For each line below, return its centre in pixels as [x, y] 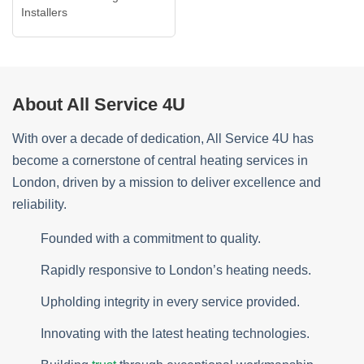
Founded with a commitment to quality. [151, 238]
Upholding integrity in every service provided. [170, 302]
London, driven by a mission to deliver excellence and [167, 182]
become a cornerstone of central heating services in [160, 160]
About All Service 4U [99, 104]
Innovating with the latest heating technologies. [175, 334]
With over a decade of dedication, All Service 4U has [163, 139]
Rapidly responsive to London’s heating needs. [176, 270]
